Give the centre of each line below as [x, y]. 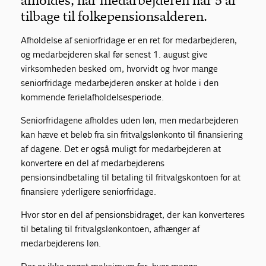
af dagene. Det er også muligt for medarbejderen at [121, 149]
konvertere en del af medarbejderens [93, 163]
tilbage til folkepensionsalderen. [114, 16]
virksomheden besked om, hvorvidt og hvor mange [120, 69]
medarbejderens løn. [61, 243]
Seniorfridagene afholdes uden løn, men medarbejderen [130, 120]
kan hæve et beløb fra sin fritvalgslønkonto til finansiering [132, 134]
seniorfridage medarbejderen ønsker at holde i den [120, 83]
